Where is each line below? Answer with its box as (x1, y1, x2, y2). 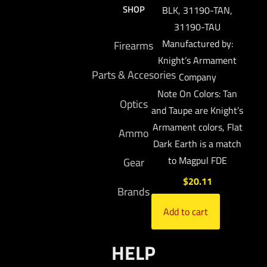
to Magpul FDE (167, 153, 227, 167)
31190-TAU (174, 19, 221, 34)
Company (178, 69, 216, 84)
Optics (119, 95, 148, 112)
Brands (117, 183, 150, 200)
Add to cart (163, 204, 208, 219)
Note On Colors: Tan (157, 86, 237, 101)
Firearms (114, 37, 153, 54)
